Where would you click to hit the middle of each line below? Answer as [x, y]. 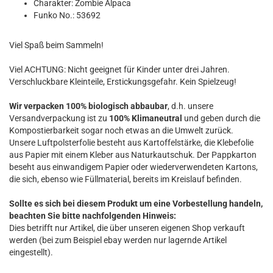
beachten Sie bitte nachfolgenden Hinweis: [93, 216]
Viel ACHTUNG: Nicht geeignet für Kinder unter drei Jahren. [119, 69]
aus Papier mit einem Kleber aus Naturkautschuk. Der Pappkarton [133, 155]
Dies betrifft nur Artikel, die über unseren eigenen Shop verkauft [127, 228]
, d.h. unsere [190, 106]
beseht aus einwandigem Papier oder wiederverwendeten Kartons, [133, 167]
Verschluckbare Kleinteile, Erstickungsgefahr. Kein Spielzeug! [123, 82]
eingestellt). [31, 252]
